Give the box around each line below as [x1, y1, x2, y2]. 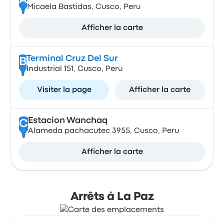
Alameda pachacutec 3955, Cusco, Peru [27, 127, 179, 134]
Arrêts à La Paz [70, 192, 154, 202]
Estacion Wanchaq [27, 117, 107, 124]
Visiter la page [36, 86, 91, 93]
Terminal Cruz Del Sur [26, 55, 118, 62]
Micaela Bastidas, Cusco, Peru [26, 3, 140, 10]
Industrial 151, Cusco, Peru [26, 65, 122, 72]
